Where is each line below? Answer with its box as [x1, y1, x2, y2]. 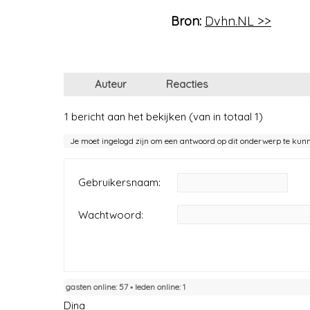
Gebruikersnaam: [78, 175, 161, 189]
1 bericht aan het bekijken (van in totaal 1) [64, 109, 263, 123]
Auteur [95, 77, 127, 91]
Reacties [166, 77, 208, 91]
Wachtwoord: [78, 208, 143, 221]
